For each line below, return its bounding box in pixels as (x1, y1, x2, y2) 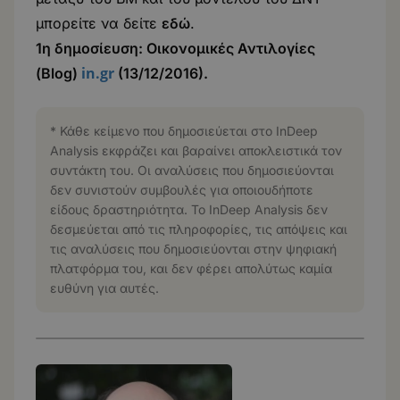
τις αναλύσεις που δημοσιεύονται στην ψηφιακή (50, 241, 337, 257)
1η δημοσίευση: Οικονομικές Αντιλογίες (36, 39, 315, 58)
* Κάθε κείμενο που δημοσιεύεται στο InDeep (50, 123, 318, 139)
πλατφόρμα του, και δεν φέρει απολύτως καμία (50, 261, 332, 277)
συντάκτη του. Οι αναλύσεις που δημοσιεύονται (50, 162, 334, 179)
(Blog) (36, 64, 81, 83)
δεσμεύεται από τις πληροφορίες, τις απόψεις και (50, 221, 347, 237)
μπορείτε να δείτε (36, 14, 162, 33)
